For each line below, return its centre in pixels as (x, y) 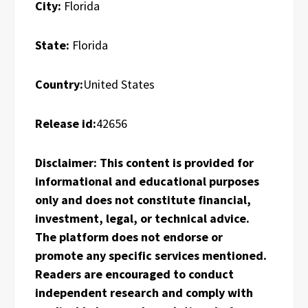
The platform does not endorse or (129, 237)
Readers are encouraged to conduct (134, 274)
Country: (59, 85)
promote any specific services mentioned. (151, 256)
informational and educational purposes (147, 181)
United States (119, 85)
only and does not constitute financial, (143, 200)
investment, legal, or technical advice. (142, 219)
